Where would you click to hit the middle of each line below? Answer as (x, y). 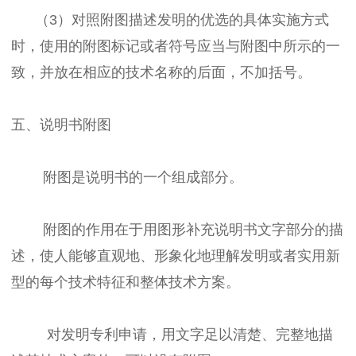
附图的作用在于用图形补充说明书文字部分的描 (177, 229)
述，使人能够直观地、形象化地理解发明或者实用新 (176, 255)
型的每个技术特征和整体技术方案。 (126, 282)
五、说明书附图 (61, 124)
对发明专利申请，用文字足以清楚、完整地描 (172, 334)
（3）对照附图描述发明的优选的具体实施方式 (170, 19)
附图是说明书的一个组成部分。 (127, 177)
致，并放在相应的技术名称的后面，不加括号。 (161, 72)
